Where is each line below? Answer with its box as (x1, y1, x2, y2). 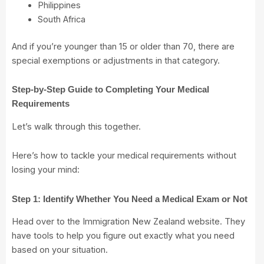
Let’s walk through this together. (12, 121, 143, 132)
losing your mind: (12, 164, 80, 176)
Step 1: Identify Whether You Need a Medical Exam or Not (12, 194, 247, 204)
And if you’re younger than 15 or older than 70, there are (12, 41, 235, 52)
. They (220, 216, 245, 227)
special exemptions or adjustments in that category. (12, 55, 222, 66)
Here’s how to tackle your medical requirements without (12, 150, 236, 161)
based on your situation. (12, 245, 108, 256)
